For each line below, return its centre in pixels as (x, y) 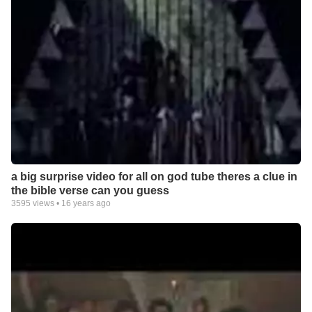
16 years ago (86, 203)
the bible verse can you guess (90, 190)
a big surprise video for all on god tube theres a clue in (154, 176)
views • (46, 203)
